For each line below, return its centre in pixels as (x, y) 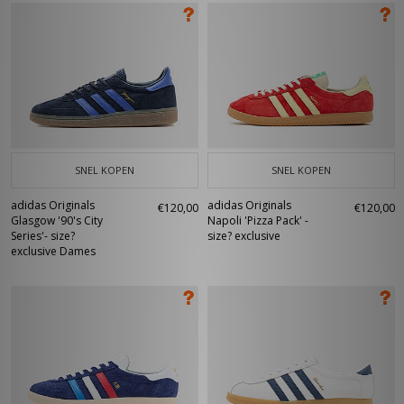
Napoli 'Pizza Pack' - (258, 220)
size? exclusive (244, 236)
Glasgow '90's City (57, 220)
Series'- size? (43, 236)
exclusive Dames (53, 251)
